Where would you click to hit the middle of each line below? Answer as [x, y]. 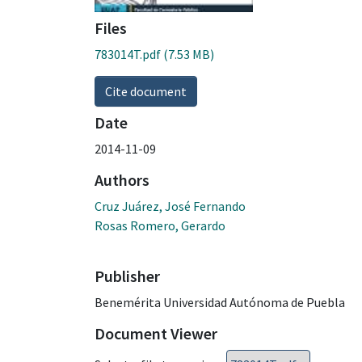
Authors [122, 179]
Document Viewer [156, 333]
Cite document [146, 91]
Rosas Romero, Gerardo [160, 225]
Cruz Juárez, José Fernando [170, 206]
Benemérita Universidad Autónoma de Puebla [220, 302]
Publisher [127, 276]
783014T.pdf [128, 54]
